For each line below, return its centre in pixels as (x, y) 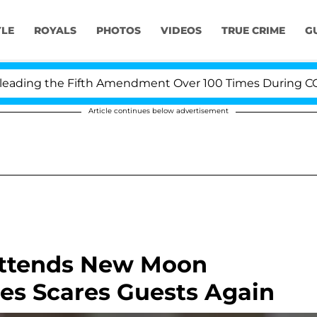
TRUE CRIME (253, 31)
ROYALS (55, 31)
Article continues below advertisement (158, 111)
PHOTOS (118, 31)
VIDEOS (181, 31)
